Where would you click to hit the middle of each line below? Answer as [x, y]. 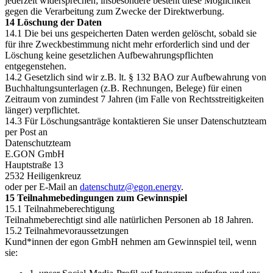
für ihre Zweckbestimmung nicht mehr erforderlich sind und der [127, 44]
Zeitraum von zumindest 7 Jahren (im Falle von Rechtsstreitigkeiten [134, 99]
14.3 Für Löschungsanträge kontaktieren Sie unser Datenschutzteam [136, 121]
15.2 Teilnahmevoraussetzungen [67, 231]
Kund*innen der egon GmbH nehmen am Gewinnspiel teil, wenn [131, 242]
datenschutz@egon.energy [130, 187]
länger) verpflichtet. [42, 110]
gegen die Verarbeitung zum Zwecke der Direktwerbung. [115, 11]
